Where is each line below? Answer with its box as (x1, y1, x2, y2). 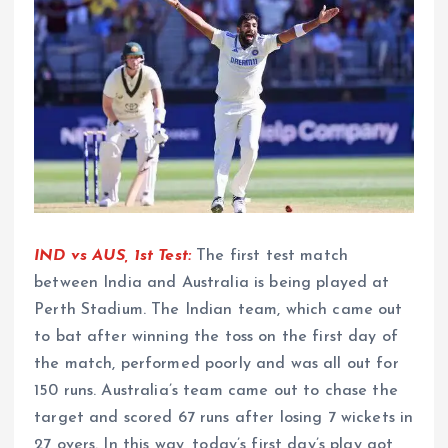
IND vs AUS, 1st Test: (34, 247, 197, 264)
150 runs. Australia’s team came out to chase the (34, 382, 398, 399)
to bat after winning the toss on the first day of (34, 328, 398, 345)
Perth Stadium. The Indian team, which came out (34, 301, 403, 318)
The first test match (196, 247, 349, 264)
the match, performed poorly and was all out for (34, 355, 399, 372)
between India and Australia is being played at (34, 274, 390, 291)
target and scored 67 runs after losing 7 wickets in (34, 409, 414, 426)
